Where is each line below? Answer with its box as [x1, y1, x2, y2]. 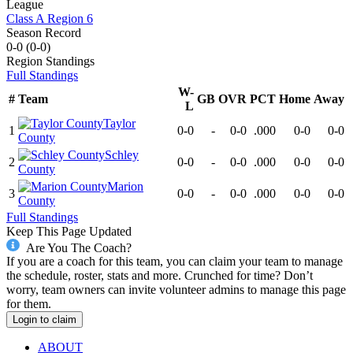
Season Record [6, 25, 81, 39]
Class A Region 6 [6, 11, 93, 25]
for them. [6, 297, 51, 311]
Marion [107, 179, 143, 193]
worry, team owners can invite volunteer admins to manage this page [6, 283, 346, 297]
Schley [105, 147, 139, 162]
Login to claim [13, 314, 76, 326]
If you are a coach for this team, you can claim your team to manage [6, 255, 343, 269]
